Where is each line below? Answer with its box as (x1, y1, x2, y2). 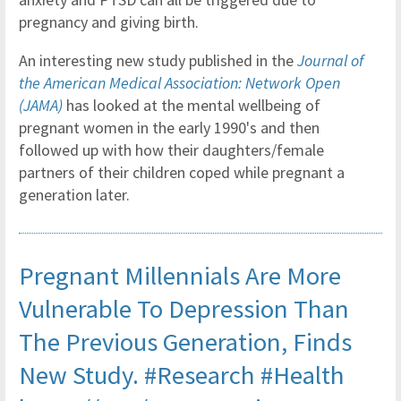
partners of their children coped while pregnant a (19, 162, 345, 183)
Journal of (297, 50, 363, 71)
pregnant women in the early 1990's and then (19, 117, 320, 138)
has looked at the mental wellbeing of (66, 95, 320, 115)
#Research (144, 359, 255, 391)
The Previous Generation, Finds (19, 326, 352, 358)
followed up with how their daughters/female (19, 140, 324, 160)
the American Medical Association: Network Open (19, 73, 340, 93)
